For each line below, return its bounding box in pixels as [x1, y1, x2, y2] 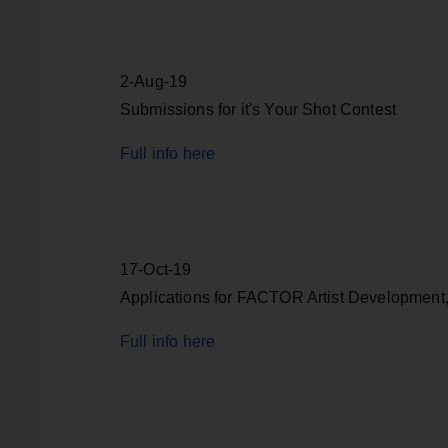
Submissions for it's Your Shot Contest [120, 101, 397, 119]
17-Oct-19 [120, 261, 192, 279]
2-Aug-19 [120, 73, 188, 91]
